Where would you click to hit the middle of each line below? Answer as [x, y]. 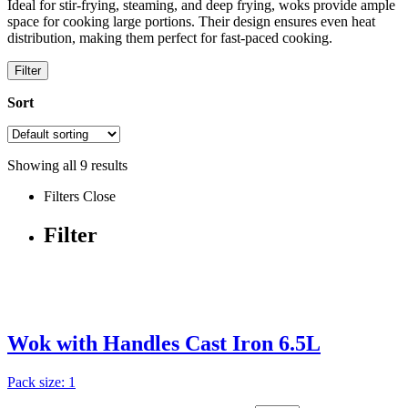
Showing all [44, 165]
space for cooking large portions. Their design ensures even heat [191, 21]
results [107, 165]
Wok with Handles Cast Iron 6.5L [164, 344]
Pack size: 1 [41, 382]
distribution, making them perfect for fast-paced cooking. [170, 37]
